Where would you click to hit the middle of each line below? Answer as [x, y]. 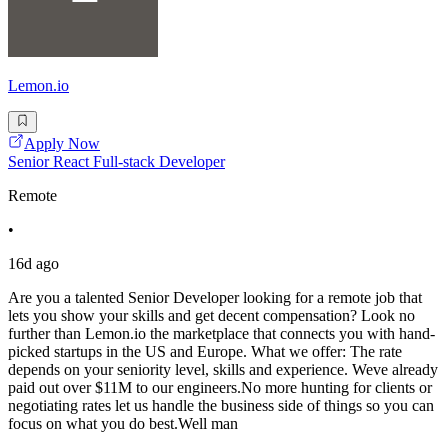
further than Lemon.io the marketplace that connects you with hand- [221, 334]
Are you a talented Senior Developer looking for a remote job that [215, 298]
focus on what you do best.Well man [123, 424]
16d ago [33, 264]
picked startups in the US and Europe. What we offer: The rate [205, 352]
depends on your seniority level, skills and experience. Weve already [223, 370]
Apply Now [62, 144]
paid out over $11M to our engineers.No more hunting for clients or [220, 388]
